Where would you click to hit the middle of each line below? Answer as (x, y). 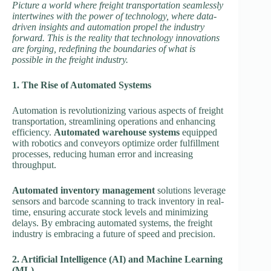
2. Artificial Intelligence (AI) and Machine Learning (117, 259)
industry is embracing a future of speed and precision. (114, 233)
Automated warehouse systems (117, 132)
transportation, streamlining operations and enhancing (114, 121)
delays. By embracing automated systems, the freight (112, 223)
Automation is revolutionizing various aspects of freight (118, 110)
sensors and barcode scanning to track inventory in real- (118, 201)
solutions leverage (190, 190)
